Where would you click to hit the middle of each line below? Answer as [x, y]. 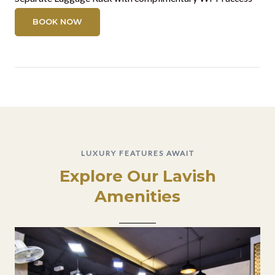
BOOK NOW [57, 22]
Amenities [137, 196]
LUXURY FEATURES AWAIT [137, 153]
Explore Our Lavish [137, 176]
